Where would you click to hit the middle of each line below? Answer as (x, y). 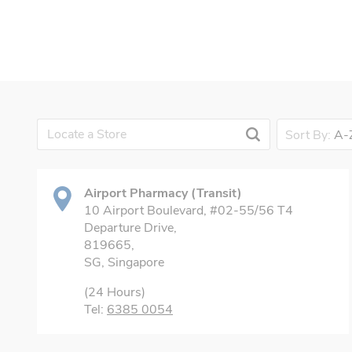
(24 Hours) (115, 292)
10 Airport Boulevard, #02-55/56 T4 (189, 211)
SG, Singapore (124, 262)
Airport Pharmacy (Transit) (163, 193)
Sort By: (310, 135)
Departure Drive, (130, 228)
